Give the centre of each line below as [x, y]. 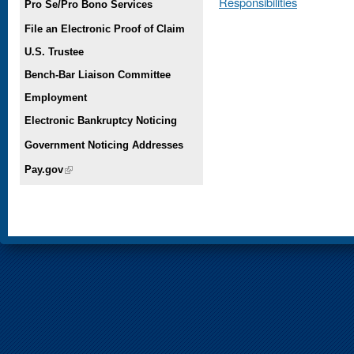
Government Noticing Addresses [104, 145]
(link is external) [102, 169]
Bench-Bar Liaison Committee [98, 74]
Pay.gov [44, 169]
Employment [56, 97]
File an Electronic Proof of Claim [105, 28]
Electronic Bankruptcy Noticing [101, 120]
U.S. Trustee [54, 51]
